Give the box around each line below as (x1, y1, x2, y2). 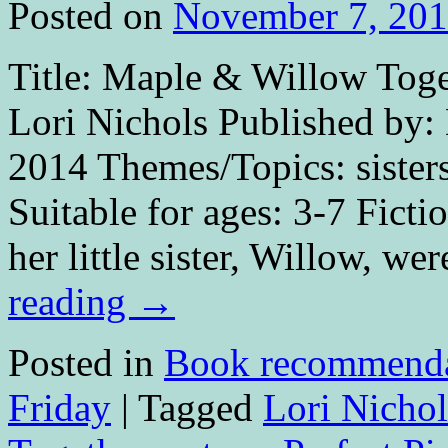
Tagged (138, 385, 253, 429)
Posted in (8, 340, 154, 384)
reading (8, 279, 136, 323)
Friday (8, 385, 111, 429)
